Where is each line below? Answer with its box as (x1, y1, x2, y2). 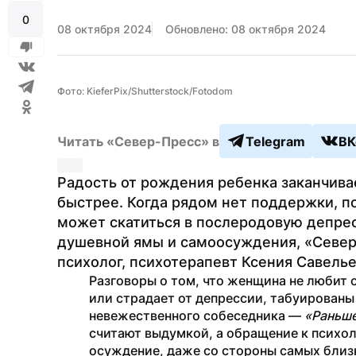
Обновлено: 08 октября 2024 (165, 21, 326, 36)
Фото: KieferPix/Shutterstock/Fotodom (57, 85, 233, 97)
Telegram (246, 133, 305, 149)
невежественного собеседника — (89, 308, 304, 323)
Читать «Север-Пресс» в (57, 133, 219, 149)
